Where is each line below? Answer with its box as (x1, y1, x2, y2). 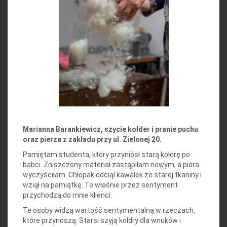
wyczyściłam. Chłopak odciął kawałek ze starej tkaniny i (23, 170, 202, 179)
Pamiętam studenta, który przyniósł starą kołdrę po (23, 150, 190, 159)
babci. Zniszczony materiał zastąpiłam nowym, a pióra (23, 160, 199, 169)
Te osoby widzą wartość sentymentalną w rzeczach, (23, 206, 195, 214)
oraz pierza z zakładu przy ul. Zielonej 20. (23, 135, 162, 143)
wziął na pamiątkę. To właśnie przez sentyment (23, 180, 178, 189)
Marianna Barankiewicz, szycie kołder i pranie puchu (23, 125, 198, 133)
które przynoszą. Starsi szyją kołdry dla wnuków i (23, 216, 181, 224)
